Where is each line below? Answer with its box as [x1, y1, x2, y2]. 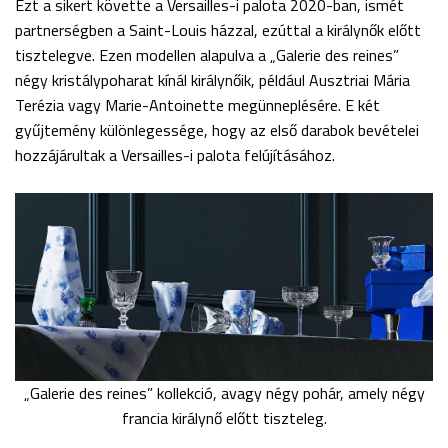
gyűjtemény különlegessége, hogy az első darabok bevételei [15, 117, 419, 142]
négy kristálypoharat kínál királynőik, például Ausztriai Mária [15, 67, 410, 92]
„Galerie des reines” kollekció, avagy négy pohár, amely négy [23, 380, 425, 405]
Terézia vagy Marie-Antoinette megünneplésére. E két [15, 92, 380, 117]
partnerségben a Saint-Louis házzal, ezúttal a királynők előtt [15, 17, 421, 42]
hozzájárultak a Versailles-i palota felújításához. [15, 142, 335, 167]
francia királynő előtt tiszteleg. [121, 405, 327, 430]
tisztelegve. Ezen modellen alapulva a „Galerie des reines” [15, 42, 399, 67]
